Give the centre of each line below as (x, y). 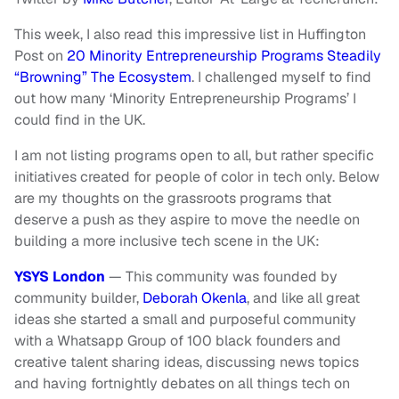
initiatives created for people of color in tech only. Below (197, 177)
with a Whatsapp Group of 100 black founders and (178, 341)
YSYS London (60, 277)
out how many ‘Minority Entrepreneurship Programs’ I (185, 99)
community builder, (78, 298)
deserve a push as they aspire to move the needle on (187, 220)
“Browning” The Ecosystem (103, 77)
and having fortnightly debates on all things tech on (182, 384)
